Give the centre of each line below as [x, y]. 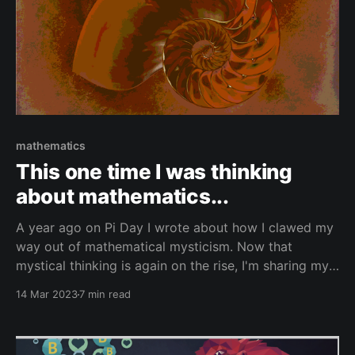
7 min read [105, 294]
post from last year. [74, 285]
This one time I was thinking [154, 172]
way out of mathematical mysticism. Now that [154, 247]
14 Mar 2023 [47, 294]
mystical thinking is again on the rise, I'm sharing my [172, 266]
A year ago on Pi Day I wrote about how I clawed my [175, 228]
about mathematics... [122, 197]
